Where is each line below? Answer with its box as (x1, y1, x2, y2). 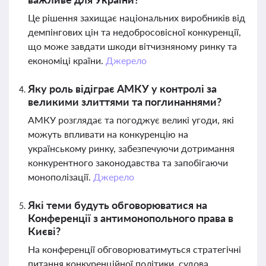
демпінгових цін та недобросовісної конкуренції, (28, 26, 241, 37)
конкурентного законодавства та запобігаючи (28, 157, 228, 168)
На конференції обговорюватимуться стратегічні (28, 243, 241, 255)
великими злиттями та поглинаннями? (28, 95, 221, 108)
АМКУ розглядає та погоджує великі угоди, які (28, 114, 234, 125)
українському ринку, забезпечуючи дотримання (28, 142, 235, 154)
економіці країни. (28, 55, 106, 66)
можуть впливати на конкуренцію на (28, 128, 188, 140)
